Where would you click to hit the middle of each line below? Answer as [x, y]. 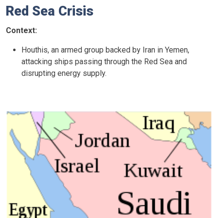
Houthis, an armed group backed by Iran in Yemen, [105, 50]
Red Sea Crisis [50, 11]
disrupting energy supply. [64, 73]
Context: [21, 30]
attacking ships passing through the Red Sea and [104, 62]
